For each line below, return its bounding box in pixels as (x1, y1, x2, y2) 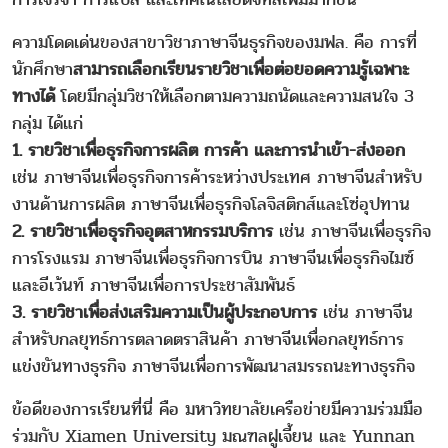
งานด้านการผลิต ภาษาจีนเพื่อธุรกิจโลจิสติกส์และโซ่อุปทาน (12, 190, 410, 218)
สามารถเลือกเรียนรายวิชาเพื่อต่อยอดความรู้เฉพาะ (73, 55, 409, 83)
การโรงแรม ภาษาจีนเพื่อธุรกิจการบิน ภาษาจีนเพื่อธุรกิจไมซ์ (12, 244, 414, 272)
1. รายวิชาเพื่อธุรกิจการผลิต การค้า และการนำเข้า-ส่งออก (12, 136, 405, 164)
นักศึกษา (12, 55, 73, 83)
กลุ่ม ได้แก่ (12, 109, 83, 137)
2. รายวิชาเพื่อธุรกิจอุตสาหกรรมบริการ (12, 217, 273, 245)
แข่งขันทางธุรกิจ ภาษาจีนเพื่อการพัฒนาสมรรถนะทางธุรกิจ (12, 352, 415, 380)
